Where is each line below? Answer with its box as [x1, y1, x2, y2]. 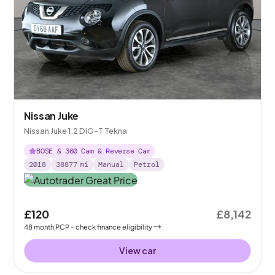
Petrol [134, 160, 160, 170]
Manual [98, 160, 125, 170]
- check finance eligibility [71, 222, 153, 231]
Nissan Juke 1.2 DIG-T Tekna [24, 126, 128, 136]
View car [119, 244, 156, 256]
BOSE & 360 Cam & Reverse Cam [36, 146, 151, 157]
